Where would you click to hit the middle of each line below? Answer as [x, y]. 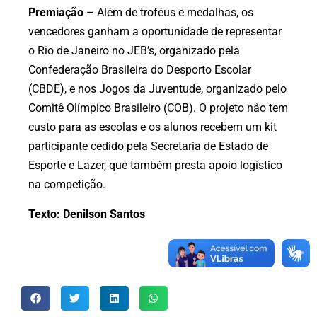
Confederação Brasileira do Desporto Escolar [140, 70]
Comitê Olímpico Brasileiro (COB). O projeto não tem [158, 108]
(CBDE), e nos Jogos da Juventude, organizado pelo [157, 89]
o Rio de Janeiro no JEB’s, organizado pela [134, 51]
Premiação [56, 13]
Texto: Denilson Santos [87, 214]
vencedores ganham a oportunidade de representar [155, 32]
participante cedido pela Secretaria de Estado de [148, 146]
